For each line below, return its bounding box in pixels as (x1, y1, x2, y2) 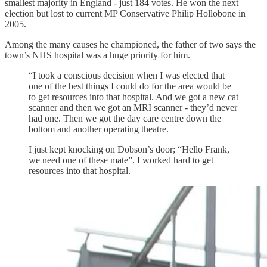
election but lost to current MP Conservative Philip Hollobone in (5, 8, 246, 19)
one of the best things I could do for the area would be (29, 81, 231, 92)
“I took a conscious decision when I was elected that (29, 70, 225, 81)
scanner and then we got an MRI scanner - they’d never (29, 103, 237, 113)
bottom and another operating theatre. (29, 124, 169, 135)
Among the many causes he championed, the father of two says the (5, 39, 256, 50)
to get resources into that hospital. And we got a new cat (29, 92, 238, 103)
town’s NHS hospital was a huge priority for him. (5, 50, 190, 61)
